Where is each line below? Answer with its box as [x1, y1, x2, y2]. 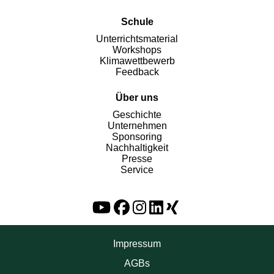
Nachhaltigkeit [106, 143, 168, 153]
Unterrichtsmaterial [96, 34, 178, 44]
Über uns [116, 92, 158, 103]
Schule [120, 17, 154, 27]
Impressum [113, 239, 161, 249]
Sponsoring [112, 131, 162, 142]
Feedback [115, 67, 159, 77]
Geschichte [113, 109, 161, 120]
